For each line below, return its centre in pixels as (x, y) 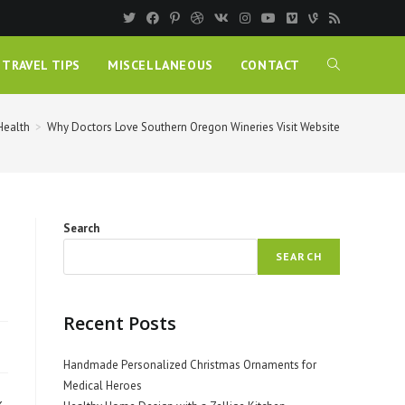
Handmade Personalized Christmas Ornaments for (190, 365)
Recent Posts (120, 323)
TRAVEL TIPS (41, 65)
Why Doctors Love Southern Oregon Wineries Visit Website (193, 127)
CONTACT (270, 65)
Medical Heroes (103, 386)
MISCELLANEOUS (160, 65)
